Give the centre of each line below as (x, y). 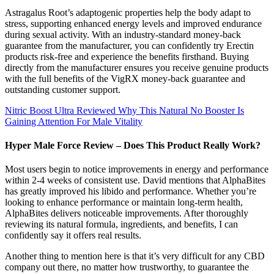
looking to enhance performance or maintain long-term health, (124, 202)
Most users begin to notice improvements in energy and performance (137, 169)
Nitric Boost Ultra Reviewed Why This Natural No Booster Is (124, 110)
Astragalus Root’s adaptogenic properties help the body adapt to (128, 12)
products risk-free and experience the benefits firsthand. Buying (127, 56)
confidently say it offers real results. (73, 235)
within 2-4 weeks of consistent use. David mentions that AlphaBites (135, 180)
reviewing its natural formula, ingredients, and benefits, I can (121, 224)
